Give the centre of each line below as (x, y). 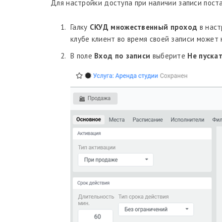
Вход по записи (122, 56)
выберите (169, 56)
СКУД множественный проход (143, 27)
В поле (83, 56)
